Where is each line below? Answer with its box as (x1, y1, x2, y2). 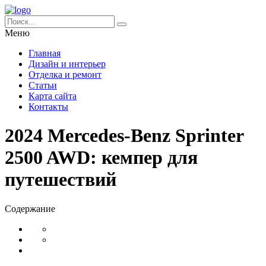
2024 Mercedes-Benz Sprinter (5, 125, 243, 147)
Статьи (28, 80, 57, 90)
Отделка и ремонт (28, 69, 102, 80)
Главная (28, 48, 61, 58)
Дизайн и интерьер (28, 59, 106, 69)
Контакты (28, 102, 68, 112)
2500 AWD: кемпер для (5, 147, 198, 169)
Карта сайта (28, 91, 77, 101)
